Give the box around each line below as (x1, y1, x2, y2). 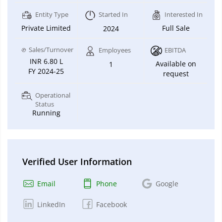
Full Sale (162, 23, 190, 33)
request (163, 68, 189, 78)
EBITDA (165, 45, 186, 55)
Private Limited (21, 23, 71, 33)
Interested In (165, 9, 203, 19)
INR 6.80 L (29, 56, 63, 66)
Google (155, 178, 178, 188)
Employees (99, 45, 131, 55)
